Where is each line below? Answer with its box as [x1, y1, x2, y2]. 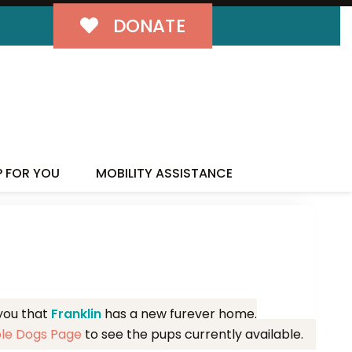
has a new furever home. [101, 304, 257, 323]
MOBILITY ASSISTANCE [95, 164, 233, 182]
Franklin [51, 304, 101, 323]
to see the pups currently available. [82, 324, 303, 343]
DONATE [108, 13, 185, 39]
